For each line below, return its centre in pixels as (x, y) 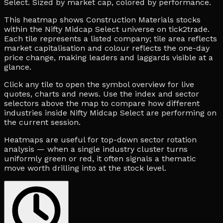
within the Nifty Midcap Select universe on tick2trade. (107, 29)
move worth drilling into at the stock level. (85, 168)
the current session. (42, 122)
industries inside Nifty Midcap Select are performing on (110, 112)
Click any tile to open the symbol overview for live (99, 84)
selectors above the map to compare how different (102, 103)
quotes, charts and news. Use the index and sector (102, 94)
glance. (18, 67)
